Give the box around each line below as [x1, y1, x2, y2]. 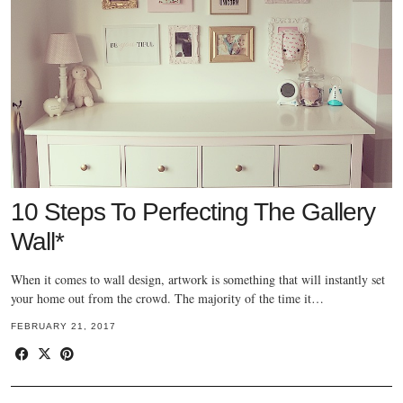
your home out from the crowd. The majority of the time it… [11, 289, 324, 307]
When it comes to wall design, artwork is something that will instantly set [11, 270, 385, 288]
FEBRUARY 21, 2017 [11, 320, 116, 331]
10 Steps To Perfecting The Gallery [11, 197, 375, 226]
